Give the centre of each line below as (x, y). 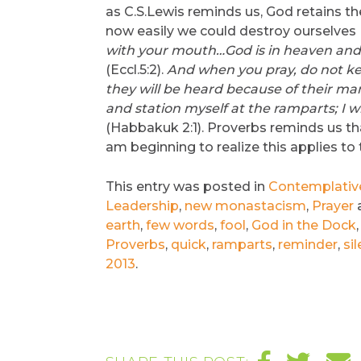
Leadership (142, 206)
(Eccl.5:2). (136, 70)
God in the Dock (303, 225)
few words (180, 225)
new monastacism (245, 206)
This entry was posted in (187, 187)
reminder (307, 245)
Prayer (332, 206)
